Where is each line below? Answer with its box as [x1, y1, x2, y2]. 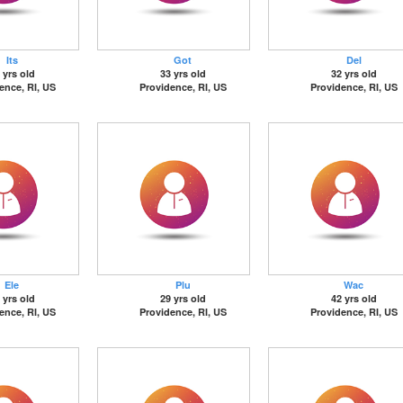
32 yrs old [330, 67, 377, 80]
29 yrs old [159, 291, 206, 305]
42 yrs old [330, 291, 377, 305]
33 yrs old [159, 67, 206, 80]
